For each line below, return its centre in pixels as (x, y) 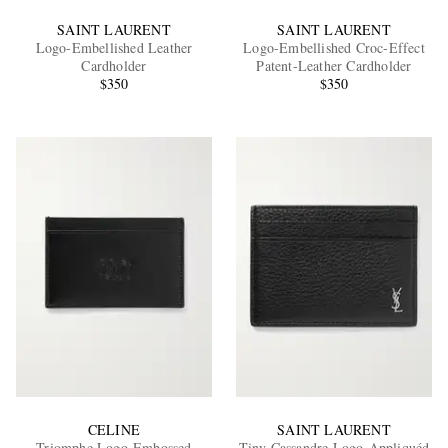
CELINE (114, 430)
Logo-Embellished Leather (114, 47)
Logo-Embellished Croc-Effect (334, 47)
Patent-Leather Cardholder (334, 65)
